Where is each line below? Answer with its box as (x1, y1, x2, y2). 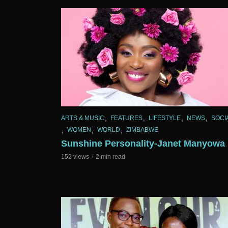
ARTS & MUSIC (61, 114, 104, 122)
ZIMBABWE (126, 126, 158, 134)
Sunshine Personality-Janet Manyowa (61, 138, 225, 149)
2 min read (96, 153, 125, 161)
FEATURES (110, 114, 142, 122)
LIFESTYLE (149, 114, 181, 122)
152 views (61, 153, 89, 161)
